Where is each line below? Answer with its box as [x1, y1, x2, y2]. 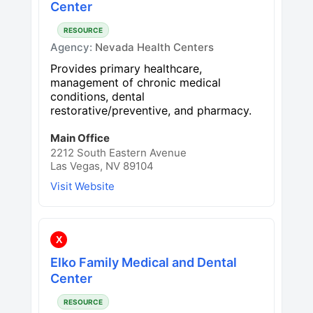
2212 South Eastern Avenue [50, 145, 187, 159]
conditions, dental [50, 89, 145, 103]
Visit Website [50, 179, 115, 193]
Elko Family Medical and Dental [50, 254, 237, 270]
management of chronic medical [50, 75, 221, 89]
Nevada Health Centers [95, 40, 214, 54]
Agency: [50, 40, 95, 54]
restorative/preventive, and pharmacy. [50, 103, 252, 117]
